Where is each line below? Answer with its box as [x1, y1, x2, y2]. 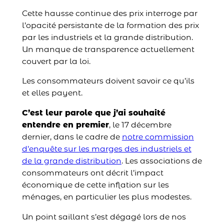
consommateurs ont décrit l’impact [21, 168, 163, 178]
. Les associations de [121, 156, 202, 166]
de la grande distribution [21, 156, 121, 166]
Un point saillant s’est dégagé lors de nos [21, 211, 186, 221]
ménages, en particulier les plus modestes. [21, 192, 191, 202]
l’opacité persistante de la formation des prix [21, 20, 199, 30]
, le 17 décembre [108, 120, 171, 130]
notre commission [121, 132, 194, 142]
